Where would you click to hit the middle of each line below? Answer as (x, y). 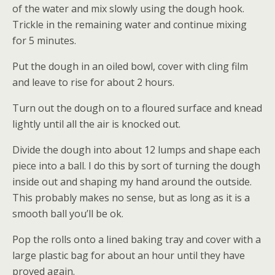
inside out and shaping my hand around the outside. (132, 182)
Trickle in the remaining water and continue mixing (130, 25)
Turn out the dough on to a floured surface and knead (137, 108)
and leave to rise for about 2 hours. (93, 82)
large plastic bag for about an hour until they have (129, 255)
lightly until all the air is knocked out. (96, 124)
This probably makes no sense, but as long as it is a (131, 198)
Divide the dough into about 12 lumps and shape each (136, 150)
